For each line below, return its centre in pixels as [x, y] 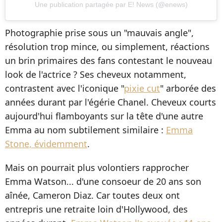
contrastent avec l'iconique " [64, 88]
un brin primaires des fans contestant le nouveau [109, 60]
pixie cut [142, 88]
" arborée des [188, 88]
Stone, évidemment [46, 143]
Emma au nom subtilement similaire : [85, 130]
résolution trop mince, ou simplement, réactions [107, 46]
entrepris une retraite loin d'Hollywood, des [96, 209]
